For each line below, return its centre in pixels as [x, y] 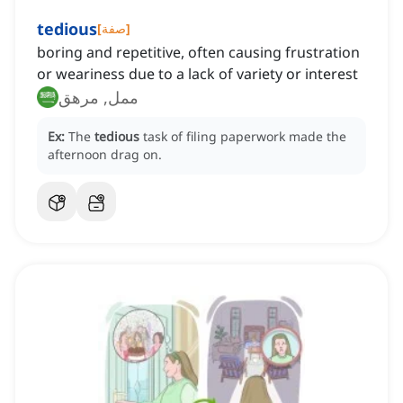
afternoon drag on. [105, 155]
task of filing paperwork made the [245, 137]
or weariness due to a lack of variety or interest [197, 74]
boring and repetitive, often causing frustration [198, 53]
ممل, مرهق [99, 98]
